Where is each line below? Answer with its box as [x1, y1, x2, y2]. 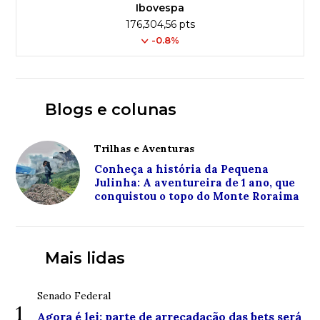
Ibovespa [136, 1, 184, 14]
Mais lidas [44, 249, 125, 268]
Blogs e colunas [44, 100, 176, 119]
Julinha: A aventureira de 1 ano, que [94, 176, 296, 189]
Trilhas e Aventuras [94, 142, 195, 155]
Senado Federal [37, 289, 111, 302]
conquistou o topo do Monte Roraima [94, 189, 300, 203]
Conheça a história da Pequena [94, 162, 269, 176]
